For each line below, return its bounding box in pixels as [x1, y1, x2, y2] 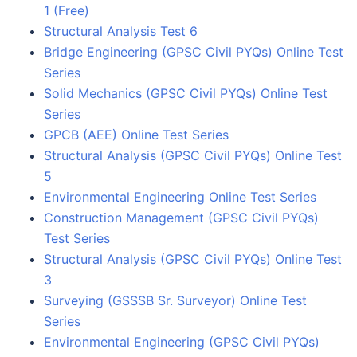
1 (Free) [44, 2, 89, 18]
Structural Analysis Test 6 [44, 22, 198, 39]
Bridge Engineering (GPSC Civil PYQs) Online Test [44, 43, 343, 60]
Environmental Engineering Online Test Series [44, 188, 316, 205]
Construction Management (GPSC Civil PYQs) [44, 209, 319, 226]
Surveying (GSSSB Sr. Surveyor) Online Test [44, 292, 307, 308]
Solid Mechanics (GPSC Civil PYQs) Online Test [44, 84, 328, 101]
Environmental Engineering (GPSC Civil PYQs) [44, 333, 320, 350]
